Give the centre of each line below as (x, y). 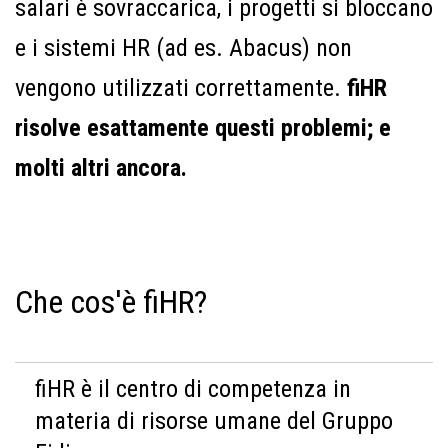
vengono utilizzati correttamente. (181, 88)
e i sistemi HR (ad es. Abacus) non (183, 48)
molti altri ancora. (101, 168)
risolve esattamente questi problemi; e (203, 128)
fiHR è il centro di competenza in (193, 389)
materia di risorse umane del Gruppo (214, 421)
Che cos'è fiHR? (111, 302)
